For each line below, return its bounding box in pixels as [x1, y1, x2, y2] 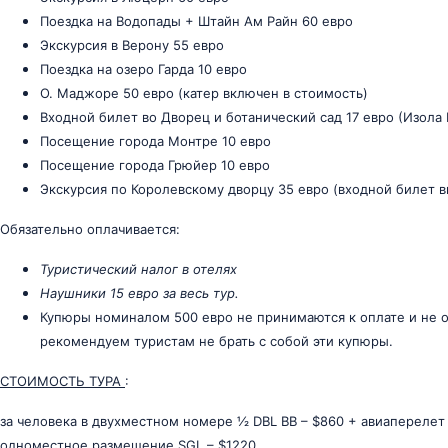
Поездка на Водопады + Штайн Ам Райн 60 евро [40, 13, 353, 29]
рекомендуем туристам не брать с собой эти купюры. [40, 333, 393, 349]
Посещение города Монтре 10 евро [40, 133, 271, 149]
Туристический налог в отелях [40, 261, 237, 277]
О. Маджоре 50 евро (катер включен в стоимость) [40, 85, 368, 101]
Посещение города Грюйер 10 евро [40, 157, 270, 173]
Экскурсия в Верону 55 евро [40, 37, 224, 53]
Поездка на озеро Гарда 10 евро [40, 61, 247, 77]
